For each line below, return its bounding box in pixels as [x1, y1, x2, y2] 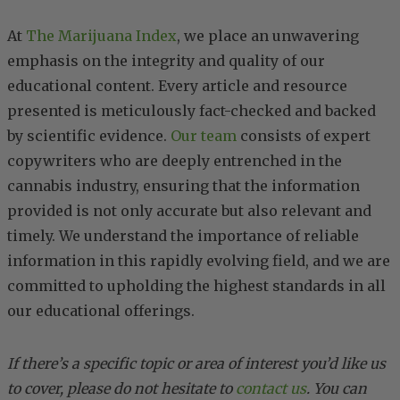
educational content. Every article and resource [7, 76, 347, 95]
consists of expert [237, 126, 371, 145]
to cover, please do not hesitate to [7, 379, 236, 397]
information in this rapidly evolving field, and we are [7, 251, 390, 270]
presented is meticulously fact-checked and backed [7, 101, 376, 120]
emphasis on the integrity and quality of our [7, 51, 325, 70]
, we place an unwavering [177, 26, 359, 45]
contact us [236, 379, 306, 397]
